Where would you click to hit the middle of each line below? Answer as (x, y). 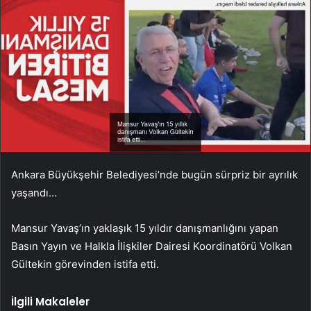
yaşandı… (34, 193)
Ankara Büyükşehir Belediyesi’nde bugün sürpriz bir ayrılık (154, 175)
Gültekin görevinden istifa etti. (85, 264)
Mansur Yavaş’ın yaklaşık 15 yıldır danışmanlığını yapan (145, 228)
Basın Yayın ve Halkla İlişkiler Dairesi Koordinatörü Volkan (152, 246)
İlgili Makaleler (50, 302)
